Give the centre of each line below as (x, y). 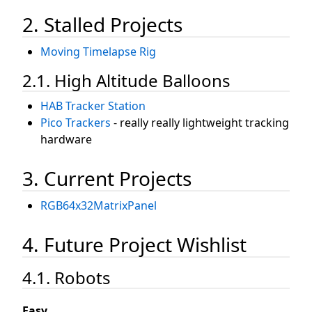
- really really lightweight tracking (200, 122)
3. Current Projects (107, 178)
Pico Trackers (75, 122)
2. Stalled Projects (102, 24)
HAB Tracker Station (93, 106)
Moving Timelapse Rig (98, 51)
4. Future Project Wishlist (134, 244)
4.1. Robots (67, 278)
